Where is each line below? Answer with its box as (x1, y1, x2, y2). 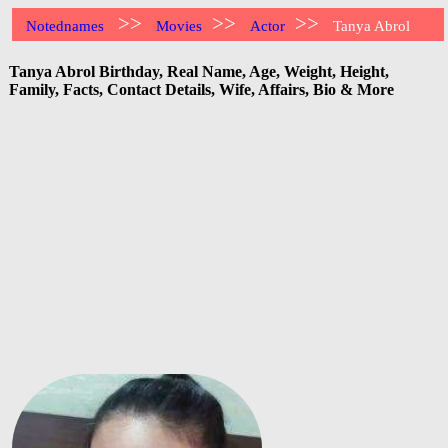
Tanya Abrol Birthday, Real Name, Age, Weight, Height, (9, 62, 389, 80)
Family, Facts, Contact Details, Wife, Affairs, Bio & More (9, 80, 394, 98)
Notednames (26, 18, 105, 34)
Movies (156, 18, 203, 34)
